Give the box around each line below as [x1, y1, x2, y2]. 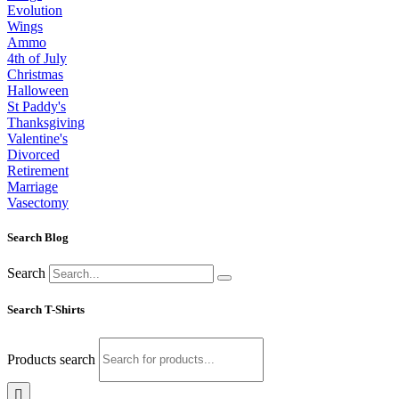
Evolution [7, 2, 62, 18]
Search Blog [7, 230, 69, 244]
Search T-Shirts [7, 303, 85, 317]
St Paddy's [7, 98, 66, 114]
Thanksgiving [7, 114, 85, 130]
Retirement [7, 162, 69, 178]
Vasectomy [7, 194, 69, 210]
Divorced [7, 146, 60, 162]
